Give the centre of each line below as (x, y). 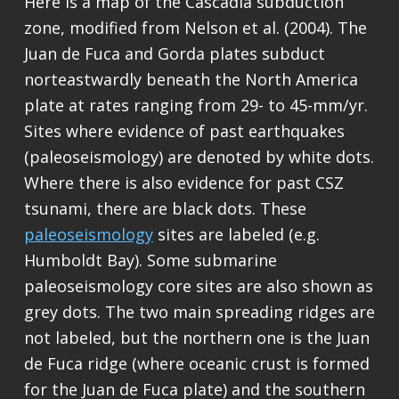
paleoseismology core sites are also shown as (198, 286)
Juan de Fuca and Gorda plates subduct (174, 54)
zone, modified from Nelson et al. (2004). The (195, 28)
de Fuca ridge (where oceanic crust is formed (196, 364)
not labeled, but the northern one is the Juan (196, 338)
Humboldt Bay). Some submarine (150, 261)
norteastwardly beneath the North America (191, 80)
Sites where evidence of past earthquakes (184, 131)
